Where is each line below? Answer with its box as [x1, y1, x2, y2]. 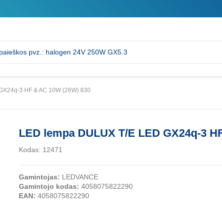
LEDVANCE [59, 173, 98, 181]
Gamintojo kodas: [18, 182, 79, 191]
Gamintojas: [18, 173, 60, 181]
